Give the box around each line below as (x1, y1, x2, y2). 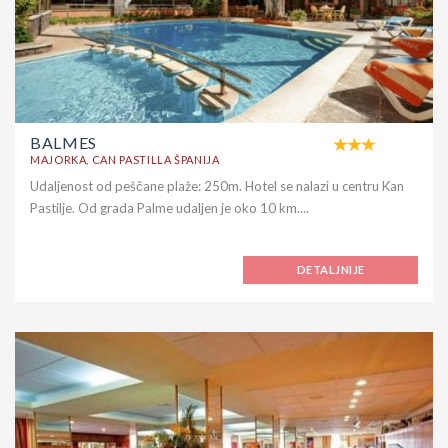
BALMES (30, 132, 97, 152)
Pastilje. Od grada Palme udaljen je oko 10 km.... (30, 199, 309, 216)
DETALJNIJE (297, 262, 365, 276)
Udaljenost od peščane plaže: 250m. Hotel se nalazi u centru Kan (30, 177, 404, 194)
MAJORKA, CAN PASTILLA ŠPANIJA (30, 152, 220, 166)
